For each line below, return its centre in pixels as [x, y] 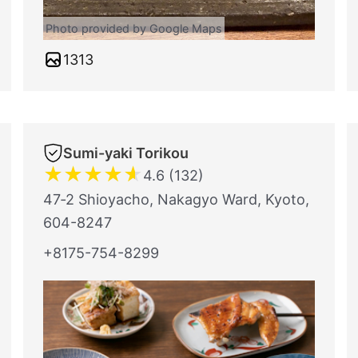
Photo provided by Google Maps [134, 28]
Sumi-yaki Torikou [126, 153]
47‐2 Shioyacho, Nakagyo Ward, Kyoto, [176, 199]
